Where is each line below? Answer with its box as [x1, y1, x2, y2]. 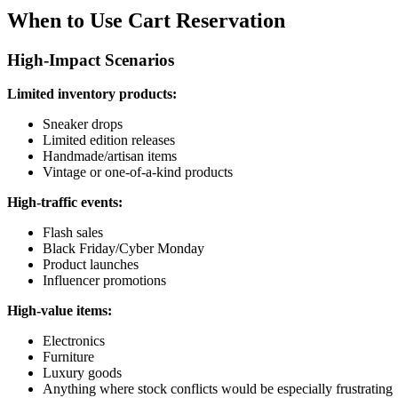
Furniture [43, 349, 94, 365]
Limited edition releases [43, 132, 175, 148]
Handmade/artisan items [43, 148, 177, 164]
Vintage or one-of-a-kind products [43, 164, 233, 180]
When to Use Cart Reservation [7, 8, 285, 32]
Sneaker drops [43, 116, 123, 132]
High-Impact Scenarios [7, 50, 174, 69]
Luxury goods [43, 365, 122, 381]
